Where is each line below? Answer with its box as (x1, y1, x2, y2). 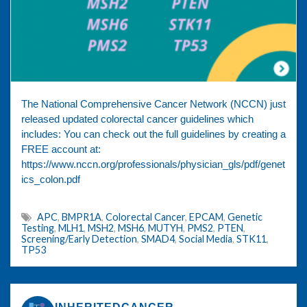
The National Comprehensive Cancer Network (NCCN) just (21, 99, 286, 110)
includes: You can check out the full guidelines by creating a (21, 129, 286, 140)
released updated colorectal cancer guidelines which (21, 114, 254, 125)
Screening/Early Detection (21, 233, 137, 245)
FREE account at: (21, 144, 101, 156)
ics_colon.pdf (21, 174, 80, 186)
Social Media (179, 233, 232, 245)
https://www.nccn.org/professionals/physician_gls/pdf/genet (21, 159, 285, 171)
